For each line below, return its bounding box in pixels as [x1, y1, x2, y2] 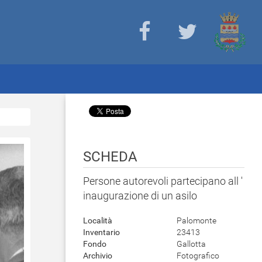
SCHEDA [83, 149, 137, 165]
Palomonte [177, 216, 216, 225]
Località [83, 216, 112, 225]
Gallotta [177, 239, 206, 249]
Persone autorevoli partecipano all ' [83, 175, 243, 187]
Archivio [83, 251, 112, 260]
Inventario [83, 227, 120, 237]
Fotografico [177, 251, 219, 260]
